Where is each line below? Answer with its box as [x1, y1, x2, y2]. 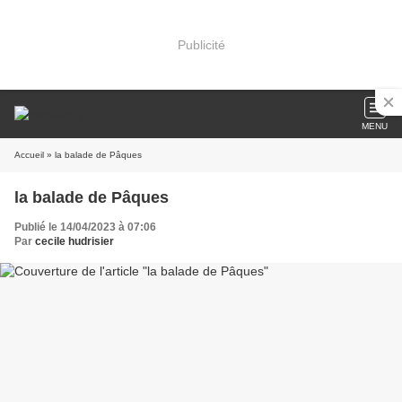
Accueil [14, 150, 44, 160]
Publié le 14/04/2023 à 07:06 [14, 221, 156, 233]
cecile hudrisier [35, 235, 114, 248]
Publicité [177, 37, 225, 52]
